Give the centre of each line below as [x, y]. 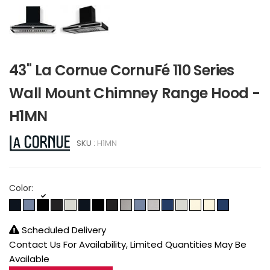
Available [29, 259]
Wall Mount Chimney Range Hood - [135, 93]
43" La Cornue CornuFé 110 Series [122, 70]
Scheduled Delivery [63, 230]
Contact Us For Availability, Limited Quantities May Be [128, 244]
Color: [21, 188]
